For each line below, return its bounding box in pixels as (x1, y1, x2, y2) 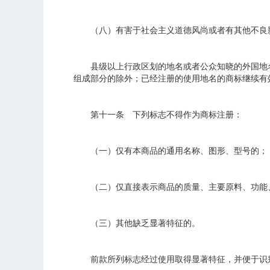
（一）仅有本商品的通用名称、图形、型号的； (74, 146, 268, 155)
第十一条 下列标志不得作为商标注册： (74, 110, 242, 119)
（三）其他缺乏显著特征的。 (74, 219, 200, 228)
